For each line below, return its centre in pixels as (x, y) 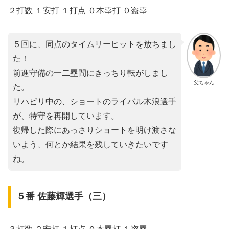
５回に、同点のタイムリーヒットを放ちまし (95, 44)
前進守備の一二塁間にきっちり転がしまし (90, 73)
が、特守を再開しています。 (66, 116)
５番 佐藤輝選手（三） (63, 197)
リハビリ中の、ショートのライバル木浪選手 (95, 101)
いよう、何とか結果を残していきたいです (90, 144)
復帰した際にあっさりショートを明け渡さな (95, 130)
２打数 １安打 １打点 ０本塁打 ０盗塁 (78, 11)
